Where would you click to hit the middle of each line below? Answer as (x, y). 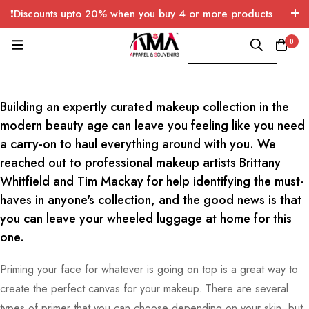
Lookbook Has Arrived (232, 56)
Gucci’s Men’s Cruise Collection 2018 (108, 56)
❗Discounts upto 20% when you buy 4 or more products (141, 14)
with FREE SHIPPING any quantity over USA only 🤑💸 (136, 32)
